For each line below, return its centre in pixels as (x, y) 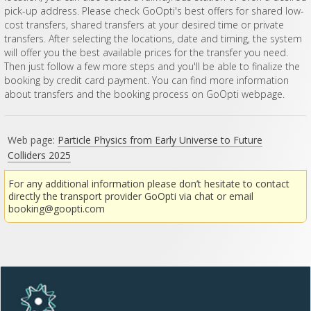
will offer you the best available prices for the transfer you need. (146, 52)
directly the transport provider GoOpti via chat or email (131, 196)
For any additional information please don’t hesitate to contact (149, 183)
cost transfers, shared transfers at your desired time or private (144, 24)
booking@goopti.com (57, 208)
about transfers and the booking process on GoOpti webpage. (144, 94)
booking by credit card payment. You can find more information (146, 80)
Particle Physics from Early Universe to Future (160, 140)
